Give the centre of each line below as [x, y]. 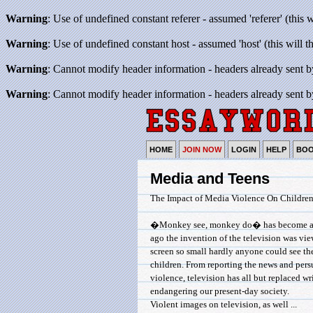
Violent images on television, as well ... [224, 305]
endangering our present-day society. [220, 291]
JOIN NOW [202, 150]
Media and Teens [210, 179]
